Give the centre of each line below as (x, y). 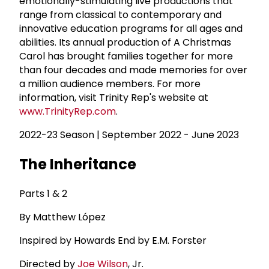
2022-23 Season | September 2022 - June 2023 (129, 134)
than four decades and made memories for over (133, 70)
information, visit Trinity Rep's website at (114, 97)
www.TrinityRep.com (68, 111)
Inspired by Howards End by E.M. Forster (113, 240)
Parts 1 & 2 (43, 193)
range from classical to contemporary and (120, 14)
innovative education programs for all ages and (131, 28)
